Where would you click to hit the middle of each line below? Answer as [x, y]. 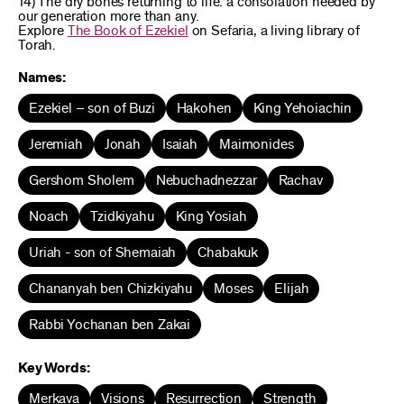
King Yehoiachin [303, 108]
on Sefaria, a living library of [274, 31]
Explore [43, 31]
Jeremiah [56, 144]
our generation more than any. [109, 16]
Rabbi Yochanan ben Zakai [110, 325]
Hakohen [204, 108]
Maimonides [256, 144]
